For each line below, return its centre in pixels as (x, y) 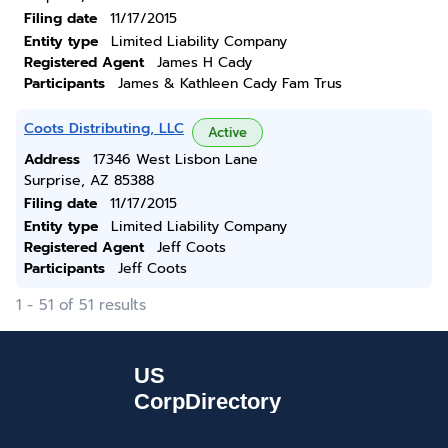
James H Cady (204, 62)
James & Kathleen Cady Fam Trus (230, 83)
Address (52, 159)
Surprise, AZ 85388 (89, 180)
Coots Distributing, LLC (104, 128)
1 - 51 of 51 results (81, 305)
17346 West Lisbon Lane (175, 159)
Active (227, 132)
